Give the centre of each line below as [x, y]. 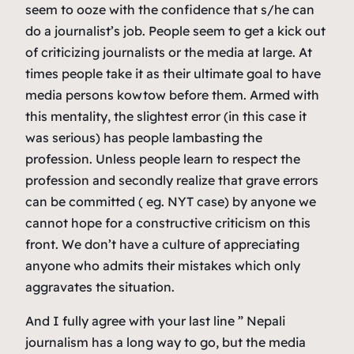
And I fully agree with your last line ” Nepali [155, 320]
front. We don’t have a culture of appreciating [162, 244]
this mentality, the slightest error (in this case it [166, 116]
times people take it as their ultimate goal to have [173, 73]
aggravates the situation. [100, 286]
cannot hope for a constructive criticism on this [168, 222]
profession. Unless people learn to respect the [163, 158]
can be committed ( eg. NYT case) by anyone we [171, 201]
